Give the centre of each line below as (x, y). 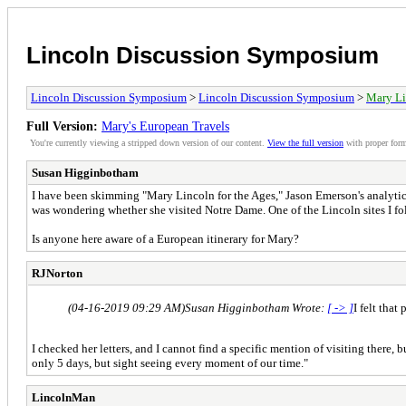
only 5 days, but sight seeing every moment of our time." (170, 362)
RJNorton (57, 273)
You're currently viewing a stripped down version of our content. (149, 142)
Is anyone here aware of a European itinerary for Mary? (165, 238)
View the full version (305, 142)
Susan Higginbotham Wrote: (256, 307)
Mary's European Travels (165, 126)
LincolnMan (63, 397)
